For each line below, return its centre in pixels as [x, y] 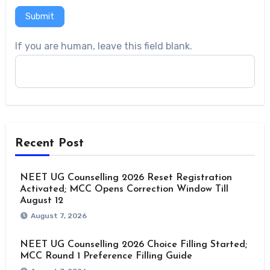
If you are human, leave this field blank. [103, 46]
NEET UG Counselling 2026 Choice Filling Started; [133, 245]
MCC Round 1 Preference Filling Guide [106, 256]
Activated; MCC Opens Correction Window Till [124, 190]
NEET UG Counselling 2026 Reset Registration [126, 178]
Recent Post [49, 144]
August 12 [41, 201]
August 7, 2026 [58, 216]
